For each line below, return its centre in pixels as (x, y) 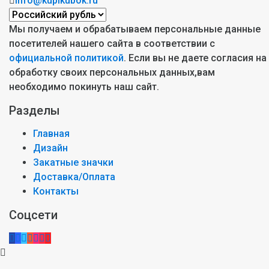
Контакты (56, 192)
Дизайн (50, 148)
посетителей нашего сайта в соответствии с (112, 44)
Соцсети (33, 215)
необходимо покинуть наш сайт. (84, 87)
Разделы (35, 111)
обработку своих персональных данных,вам (112, 73)
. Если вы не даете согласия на (195, 58)
